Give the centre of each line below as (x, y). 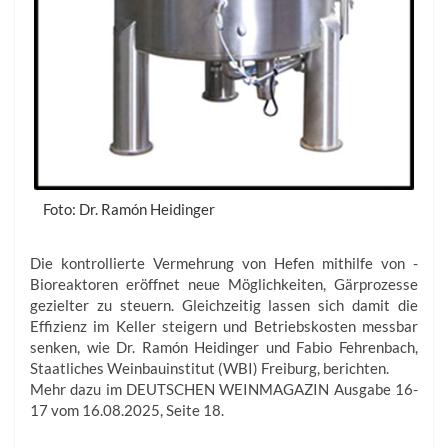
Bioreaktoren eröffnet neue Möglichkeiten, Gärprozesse (224, 283)
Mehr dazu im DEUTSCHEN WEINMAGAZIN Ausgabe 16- (224, 388)
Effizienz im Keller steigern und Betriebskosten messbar (224, 325)
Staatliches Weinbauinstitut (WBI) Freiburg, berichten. (209, 367)
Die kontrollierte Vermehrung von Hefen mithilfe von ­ (224, 262)
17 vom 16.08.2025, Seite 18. (127, 409)
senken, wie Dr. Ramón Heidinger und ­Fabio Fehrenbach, (224, 346)
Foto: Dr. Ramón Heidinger (129, 208)
